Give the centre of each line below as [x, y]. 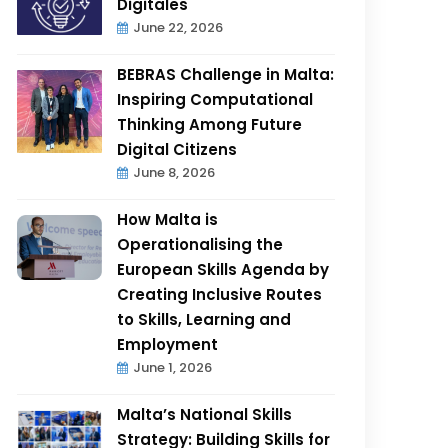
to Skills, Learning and [204, 319]
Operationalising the [200, 244]
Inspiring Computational [215, 99]
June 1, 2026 [173, 367]
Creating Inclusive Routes [220, 294]
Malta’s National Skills [205, 414]
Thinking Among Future [210, 124]
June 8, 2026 [174, 172]
